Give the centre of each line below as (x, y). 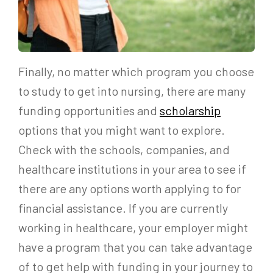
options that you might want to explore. (122, 130)
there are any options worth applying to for (129, 189)
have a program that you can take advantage (135, 247)
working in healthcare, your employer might (133, 228)
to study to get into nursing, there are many (132, 91)
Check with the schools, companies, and (124, 150)
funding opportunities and (89, 111)
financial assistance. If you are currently (123, 208)
